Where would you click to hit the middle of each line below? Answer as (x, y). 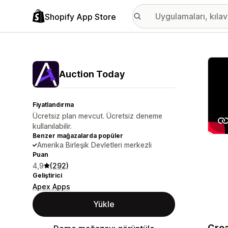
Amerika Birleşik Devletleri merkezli (94, 145)
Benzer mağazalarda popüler (78, 136)
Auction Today (92, 74)
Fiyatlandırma (53, 105)
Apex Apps (51, 187)
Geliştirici (47, 175)
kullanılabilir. (52, 126)
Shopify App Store (80, 17)
